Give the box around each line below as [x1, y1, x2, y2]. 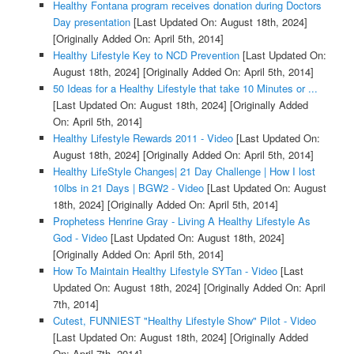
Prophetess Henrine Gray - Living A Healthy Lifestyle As [52, 213, 311, 228]
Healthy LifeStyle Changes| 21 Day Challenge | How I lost [52, 163, 315, 179]
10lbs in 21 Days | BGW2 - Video [52, 179, 204, 195]
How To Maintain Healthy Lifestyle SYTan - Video [52, 262, 277, 278]
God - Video [52, 229, 107, 245]
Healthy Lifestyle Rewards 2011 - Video [52, 130, 233, 145]
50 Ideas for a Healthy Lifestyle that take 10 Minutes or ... [52, 80, 318, 96]
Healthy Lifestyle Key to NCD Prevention [52, 47, 239, 62]
